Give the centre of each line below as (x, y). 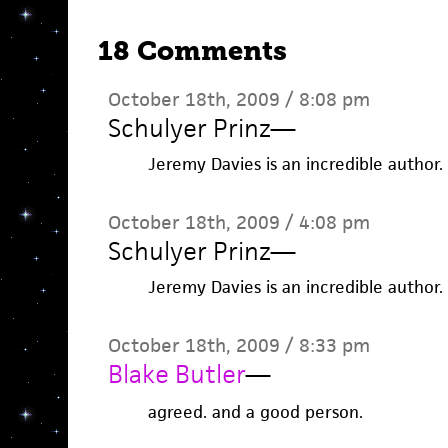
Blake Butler (176, 374)
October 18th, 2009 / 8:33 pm (238, 345)
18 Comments (192, 51)
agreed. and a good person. (255, 412)
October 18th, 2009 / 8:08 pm (238, 99)
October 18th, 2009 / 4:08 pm (238, 222)
